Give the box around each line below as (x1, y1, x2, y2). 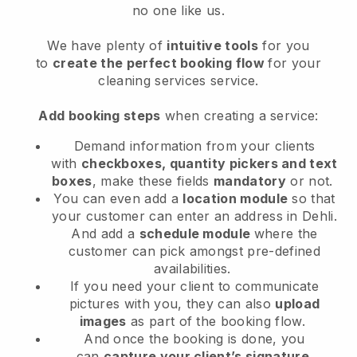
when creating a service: (160, 108, 319, 124)
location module (182, 190, 288, 207)
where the (253, 226, 318, 242)
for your (268, 55, 321, 72)
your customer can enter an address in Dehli (51, 208, 334, 225)
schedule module (139, 226, 254, 242)
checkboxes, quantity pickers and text (80, 155, 338, 172)
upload (275, 296, 320, 312)
